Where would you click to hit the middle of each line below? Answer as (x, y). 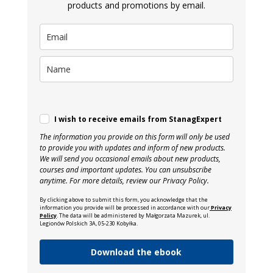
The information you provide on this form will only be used (134, 136)
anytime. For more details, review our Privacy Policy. (124, 180)
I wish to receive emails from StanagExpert (138, 119)
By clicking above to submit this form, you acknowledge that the (123, 199)
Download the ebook (136, 252)
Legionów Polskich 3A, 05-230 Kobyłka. (89, 223)
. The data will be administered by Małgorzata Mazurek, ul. (133, 215)
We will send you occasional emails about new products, (130, 158)
